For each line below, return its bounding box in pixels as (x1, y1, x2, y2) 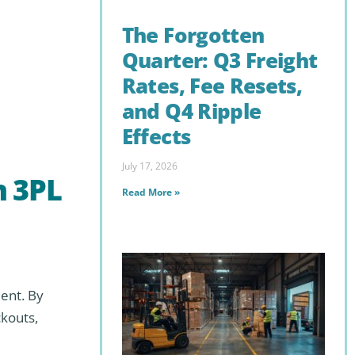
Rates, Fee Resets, (121, 71, 302, 100)
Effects (121, 121, 191, 151)
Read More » (121, 185, 180, 200)
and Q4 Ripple (121, 96, 261, 125)
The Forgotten (121, 20, 265, 49)
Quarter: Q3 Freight (121, 45, 318, 74)
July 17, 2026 (121, 159, 177, 174)
